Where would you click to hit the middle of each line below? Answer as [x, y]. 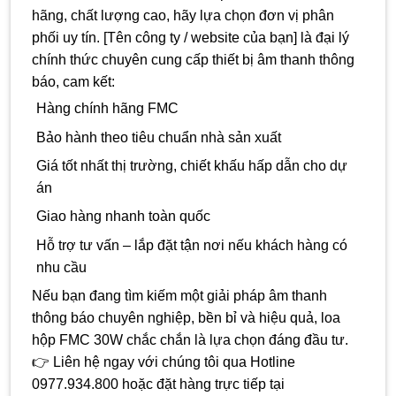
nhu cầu [61, 267]
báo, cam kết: [73, 82]
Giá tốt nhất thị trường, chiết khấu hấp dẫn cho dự [191, 166]
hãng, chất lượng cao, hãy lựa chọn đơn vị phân [183, 16]
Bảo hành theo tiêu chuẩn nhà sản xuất [158, 137]
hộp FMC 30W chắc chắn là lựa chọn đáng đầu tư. [190, 340]
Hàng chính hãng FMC [107, 109]
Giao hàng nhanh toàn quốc [123, 217]
